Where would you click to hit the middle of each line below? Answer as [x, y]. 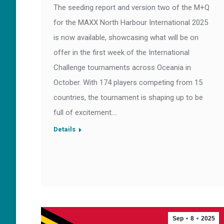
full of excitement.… [85, 113]
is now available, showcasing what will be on [126, 38]
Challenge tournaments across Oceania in [122, 68]
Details [64, 129]
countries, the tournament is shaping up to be [128, 98]
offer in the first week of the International [121, 53]
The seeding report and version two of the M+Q [131, 8]
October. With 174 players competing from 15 [128, 83]
